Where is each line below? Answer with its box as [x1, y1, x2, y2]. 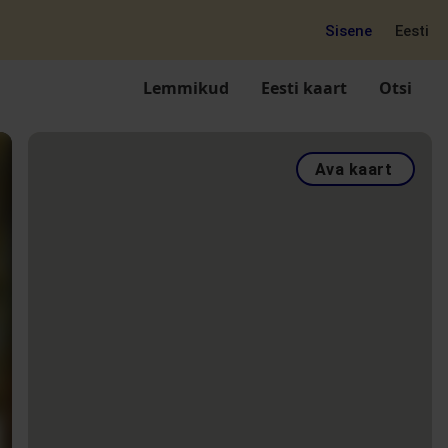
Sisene [324, 22, 372, 40]
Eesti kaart [261, 77, 347, 99]
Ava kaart [314, 160, 392, 179]
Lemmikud [143, 77, 229, 99]
